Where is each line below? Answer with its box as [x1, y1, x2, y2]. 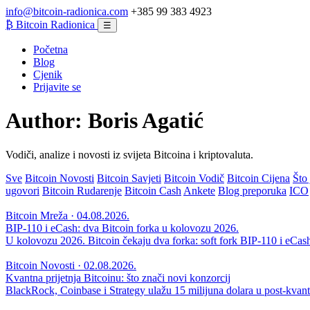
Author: [6, 108, 88, 134]
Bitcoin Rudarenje [42, 184, 122, 197]
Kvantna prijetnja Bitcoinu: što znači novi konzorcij [6, 271, 230, 284]
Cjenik [33, 69, 62, 80]
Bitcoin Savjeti [97, 172, 161, 184]
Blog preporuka [218, 184, 286, 197]
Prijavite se [33, 81, 81, 93]
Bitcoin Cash [125, 184, 181, 197]
